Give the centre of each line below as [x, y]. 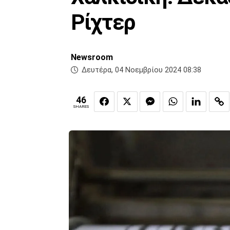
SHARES [81, 107]
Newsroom [92, 57]
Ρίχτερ [103, 23]
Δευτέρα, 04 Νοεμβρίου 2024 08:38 [141, 70]
